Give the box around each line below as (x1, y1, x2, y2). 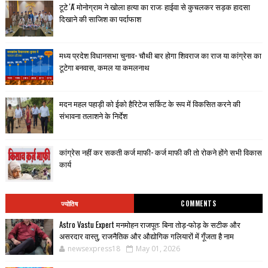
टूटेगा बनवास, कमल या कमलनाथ (59, 60, 150, 73)
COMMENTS (181, 198, 216, 208)
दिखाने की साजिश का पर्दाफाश (59, 12, 141, 25)
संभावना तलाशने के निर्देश (59, 109, 127, 121)
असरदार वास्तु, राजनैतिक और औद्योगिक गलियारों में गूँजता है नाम (59, 229, 234, 242)
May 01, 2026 (135, 243, 180, 254)
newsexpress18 (67, 243, 120, 254)
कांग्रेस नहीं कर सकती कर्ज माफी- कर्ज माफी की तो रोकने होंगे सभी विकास (59, 145, 262, 158)
